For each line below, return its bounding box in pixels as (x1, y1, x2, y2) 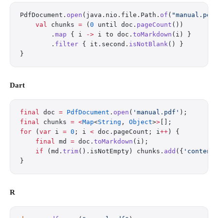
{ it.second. (78, 40, 129, 48)
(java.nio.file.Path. (82, 11, 160, 18)
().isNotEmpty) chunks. (78, 147, 164, 155)
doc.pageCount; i (94, 128, 160, 135)
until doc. (94, 21, 137, 28)
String (98, 118, 121, 126)
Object (129, 118, 152, 126)
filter (55, 40, 78, 48)
